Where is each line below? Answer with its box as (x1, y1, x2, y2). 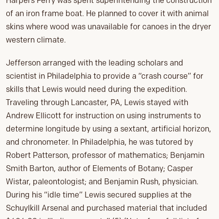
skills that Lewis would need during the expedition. (6, 85, 187, 94)
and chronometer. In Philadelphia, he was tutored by (6, 137, 193, 147)
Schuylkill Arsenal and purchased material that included (6, 203, 207, 213)
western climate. (6, 35, 66, 45)
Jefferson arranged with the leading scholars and (6, 58, 183, 68)
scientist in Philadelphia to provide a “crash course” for (6, 71, 203, 81)
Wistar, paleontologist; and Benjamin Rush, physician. (6, 177, 198, 187)
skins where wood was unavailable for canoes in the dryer (6, 22, 211, 32)
